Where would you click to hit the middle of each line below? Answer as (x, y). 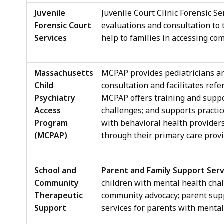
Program (51, 123)
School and (55, 170)
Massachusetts (64, 73)
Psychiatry (55, 98)
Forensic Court (63, 25)
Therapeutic (59, 195)
